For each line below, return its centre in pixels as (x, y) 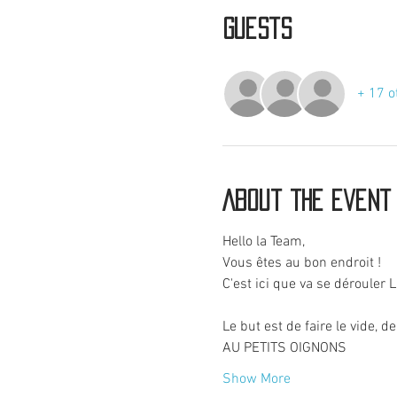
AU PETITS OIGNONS (284, 349)
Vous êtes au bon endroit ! (301, 264)
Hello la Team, (265, 242)
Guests (257, 29)
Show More (256, 380)
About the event (306, 201)
